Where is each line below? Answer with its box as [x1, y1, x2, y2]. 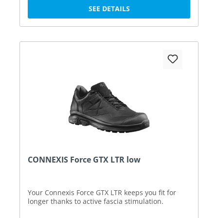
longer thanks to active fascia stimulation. [28, 196, 163, 206]
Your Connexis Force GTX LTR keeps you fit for [28, 187, 176, 197]
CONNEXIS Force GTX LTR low [28, 154, 141, 165]
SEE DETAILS [88, 3, 130, 13]
